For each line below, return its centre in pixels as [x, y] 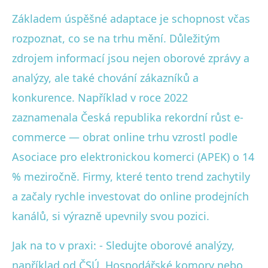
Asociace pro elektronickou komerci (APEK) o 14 [133, 156]
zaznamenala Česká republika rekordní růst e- [128, 117]
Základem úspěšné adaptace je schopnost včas [131, 18]
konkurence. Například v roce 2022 [100, 97]
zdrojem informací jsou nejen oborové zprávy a [131, 58]
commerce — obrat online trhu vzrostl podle [125, 137]
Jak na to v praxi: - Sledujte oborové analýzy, [123, 245]
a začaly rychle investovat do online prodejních [130, 196]
